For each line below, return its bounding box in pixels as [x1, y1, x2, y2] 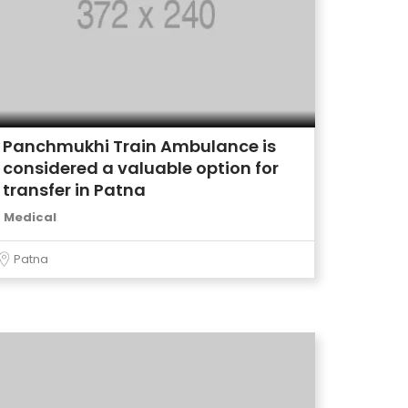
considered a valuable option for [3, 157, 279, 179]
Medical [4, 209, 56, 226]
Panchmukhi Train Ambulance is [3, 135, 276, 158]
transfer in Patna [3, 178, 146, 201]
